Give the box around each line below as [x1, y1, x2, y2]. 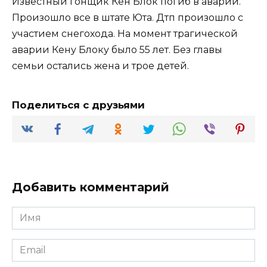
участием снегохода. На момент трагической [12, 28, 238, 40]
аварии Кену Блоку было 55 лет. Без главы [12, 44, 222, 56]
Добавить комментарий [12, 180, 169, 195]
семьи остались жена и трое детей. [12, 60, 189, 72]
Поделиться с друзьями [12, 99, 145, 111]
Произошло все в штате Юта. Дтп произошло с [12, 12, 243, 24]
